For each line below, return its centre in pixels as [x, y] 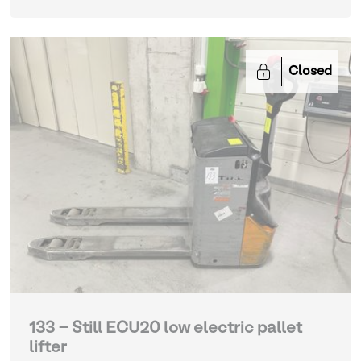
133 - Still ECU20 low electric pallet [166, 329]
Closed [310, 72]
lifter [48, 348]
